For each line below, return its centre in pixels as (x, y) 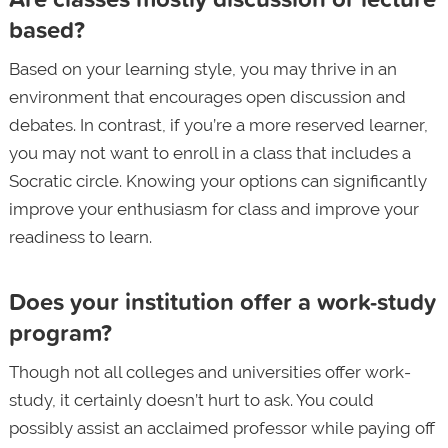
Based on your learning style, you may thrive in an (202, 68)
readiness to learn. (80, 236)
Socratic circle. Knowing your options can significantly (217, 180)
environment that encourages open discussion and (207, 96)
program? (60, 331)
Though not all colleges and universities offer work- (209, 371)
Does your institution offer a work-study (222, 300)
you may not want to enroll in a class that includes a (209, 152)
